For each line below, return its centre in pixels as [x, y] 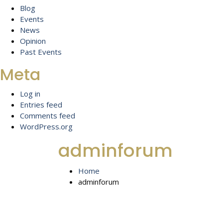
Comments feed [48, 115]
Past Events [41, 52]
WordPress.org [46, 126]
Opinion [33, 41]
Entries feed [41, 105]
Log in [30, 94]
